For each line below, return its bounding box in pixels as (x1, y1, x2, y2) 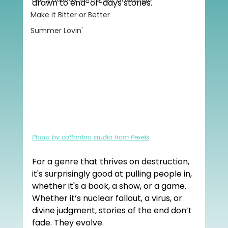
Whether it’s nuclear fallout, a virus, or (32, 192, 184, 204)
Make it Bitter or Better (30, 10, 110, 20)
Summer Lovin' (30, 25, 83, 36)
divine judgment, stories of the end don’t (32, 204, 194, 216)
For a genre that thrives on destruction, (32, 155, 191, 167)
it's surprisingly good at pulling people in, (32, 167, 194, 180)
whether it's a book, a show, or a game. (32, 180, 188, 192)
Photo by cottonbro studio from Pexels (32, 132, 149, 141)
